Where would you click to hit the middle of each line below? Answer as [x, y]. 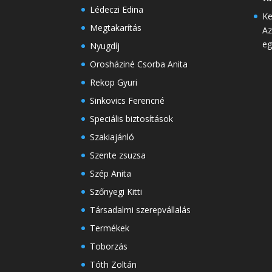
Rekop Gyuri [114, 82]
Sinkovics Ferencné [127, 100]
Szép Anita [111, 173]
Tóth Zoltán [114, 264]
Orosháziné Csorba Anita [139, 64]
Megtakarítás [116, 27]
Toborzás [109, 246]
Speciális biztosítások [132, 118]
